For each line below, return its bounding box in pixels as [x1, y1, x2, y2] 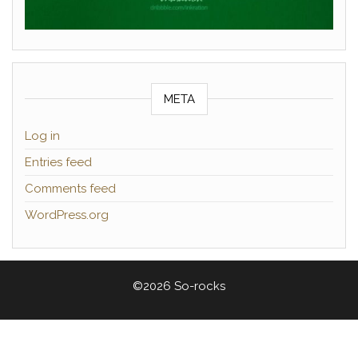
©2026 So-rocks [133, 279, 225, 294]
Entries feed [25, 155, 92, 170]
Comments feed [25, 181, 116, 197]
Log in [25, 129, 60, 144]
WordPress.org [25, 208, 109, 223]
